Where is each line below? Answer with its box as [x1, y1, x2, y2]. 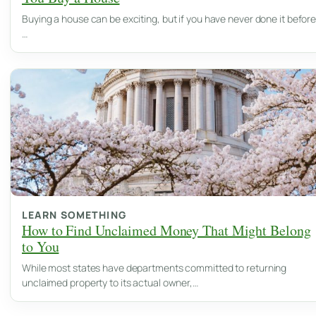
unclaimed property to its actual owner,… [22, 275, 198, 289]
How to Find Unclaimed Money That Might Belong [22, 220, 311, 240]
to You [22, 236, 59, 256]
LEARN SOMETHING [22, 207, 126, 221]
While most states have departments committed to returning [22, 260, 287, 274]
